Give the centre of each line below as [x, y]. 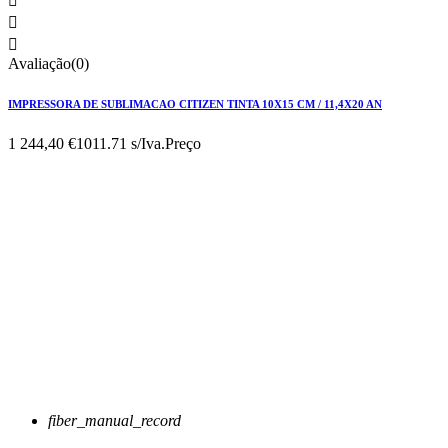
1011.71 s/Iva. [120, 143]
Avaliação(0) [48, 63]
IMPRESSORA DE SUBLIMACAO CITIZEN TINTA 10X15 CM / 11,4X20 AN [195, 103]
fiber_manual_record [114, 420]
